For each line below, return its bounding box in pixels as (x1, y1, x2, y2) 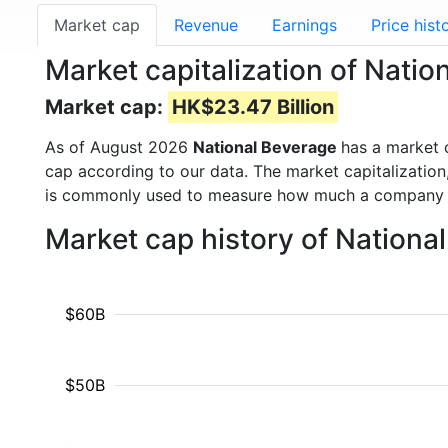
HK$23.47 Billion (172, 95, 334, 119)
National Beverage (193, 137, 341, 157)
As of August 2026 (45, 137, 193, 157)
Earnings (272, 15, 337, 35)
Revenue (174, 15, 238, 35)
